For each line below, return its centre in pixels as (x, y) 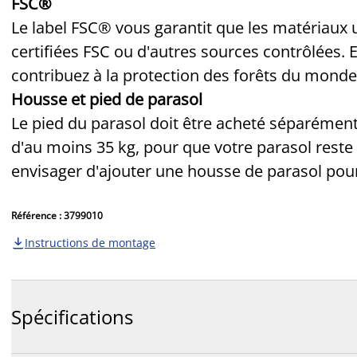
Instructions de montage (90, 242)
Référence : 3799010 (57, 215)
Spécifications (72, 317)
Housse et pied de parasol (107, 99)
